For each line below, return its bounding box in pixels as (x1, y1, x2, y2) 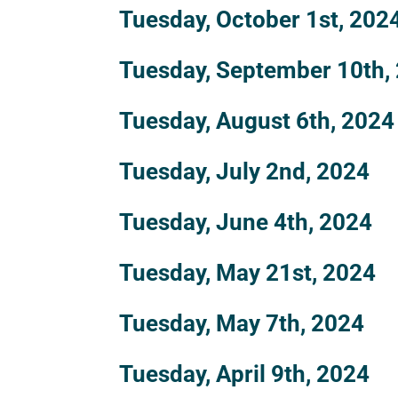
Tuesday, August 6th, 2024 (119, 107, 395, 134)
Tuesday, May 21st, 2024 (119, 259, 377, 286)
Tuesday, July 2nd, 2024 (119, 157, 370, 185)
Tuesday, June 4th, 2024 (119, 208, 373, 235)
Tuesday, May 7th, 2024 (119, 309, 365, 337)
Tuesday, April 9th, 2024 (119, 360, 370, 387)
